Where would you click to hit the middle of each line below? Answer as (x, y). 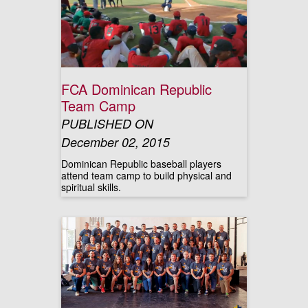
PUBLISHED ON (107, 123)
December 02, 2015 (115, 142)
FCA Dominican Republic (136, 89)
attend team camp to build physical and (146, 175)
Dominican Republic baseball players (141, 164)
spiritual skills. (91, 187)
